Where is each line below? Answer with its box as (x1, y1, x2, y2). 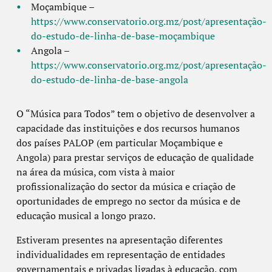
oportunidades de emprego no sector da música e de (16, 194, 240, 208)
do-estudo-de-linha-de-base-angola (30, 72, 188, 86)
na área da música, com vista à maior (16, 165, 175, 178)
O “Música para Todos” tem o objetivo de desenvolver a (16, 106, 255, 120)
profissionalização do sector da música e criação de (16, 179, 236, 193)
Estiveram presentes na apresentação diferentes (16, 233, 223, 246)
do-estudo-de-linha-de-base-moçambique (30, 29, 215, 42)
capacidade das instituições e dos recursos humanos (16, 121, 240, 135)
